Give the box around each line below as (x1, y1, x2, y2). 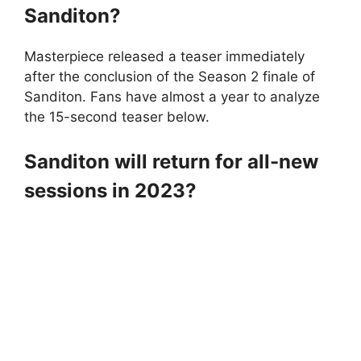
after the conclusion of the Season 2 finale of (24, 68, 315, 85)
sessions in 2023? (24, 179, 197, 203)
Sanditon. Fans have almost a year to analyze (24, 88, 320, 105)
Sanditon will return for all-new (24, 150, 318, 174)
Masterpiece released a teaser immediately (24, 48, 305, 64)
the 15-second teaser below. (24, 108, 210, 125)
